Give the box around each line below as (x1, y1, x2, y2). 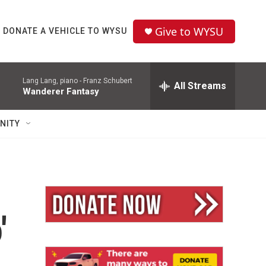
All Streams (174, 80, 226, 91)
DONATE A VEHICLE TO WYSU (3, 26, 127, 36)
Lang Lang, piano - (23, 77, 83, 85)
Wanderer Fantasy (23, 86, 99, 97)
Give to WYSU (155, 24, 223, 39)
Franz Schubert (83, 77, 132, 85)
